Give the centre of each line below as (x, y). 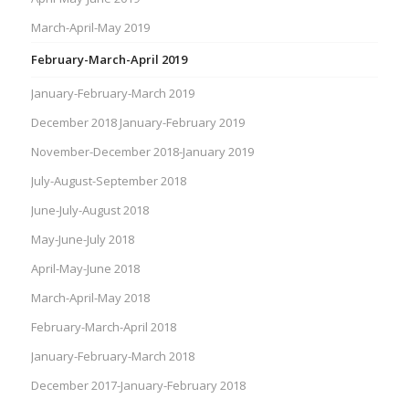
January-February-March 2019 (112, 94)
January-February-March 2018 (112, 357)
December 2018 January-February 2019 (137, 123)
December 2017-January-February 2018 (138, 386)
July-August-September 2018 (108, 181)
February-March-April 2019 (109, 60)
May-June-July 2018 (82, 240)
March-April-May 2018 (90, 298)
